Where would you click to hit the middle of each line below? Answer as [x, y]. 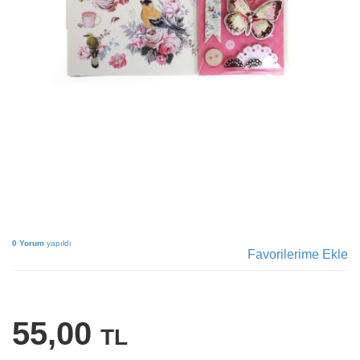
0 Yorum [28, 243]
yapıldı [58, 243]
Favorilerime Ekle [298, 255]
